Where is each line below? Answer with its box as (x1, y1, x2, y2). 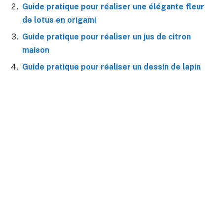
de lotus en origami (22, 15, 96, 25)
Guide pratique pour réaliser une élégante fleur (22, 2, 204, 12)
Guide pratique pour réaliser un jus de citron (22, 32, 191, 42)
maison (22, 45, 49, 55)
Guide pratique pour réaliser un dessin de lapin (22, 62, 201, 72)
